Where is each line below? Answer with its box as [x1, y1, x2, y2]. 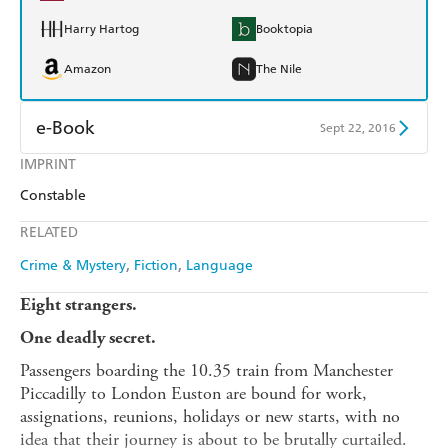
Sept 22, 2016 [320, 120, 396, 135]
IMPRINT [20, 156, 76, 174]
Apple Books [256, 166, 325, 181]
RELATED [20, 224, 78, 242]
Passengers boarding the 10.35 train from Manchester [20, 359, 393, 383]
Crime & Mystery [20, 257, 126, 275]
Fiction [134, 257, 178, 275]
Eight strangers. [20, 294, 137, 316]
